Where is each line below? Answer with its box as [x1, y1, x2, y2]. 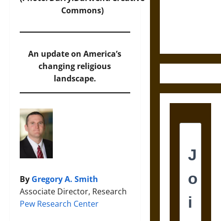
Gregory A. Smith [32, 173, 98, 184]
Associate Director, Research [20, 185, 127, 197]
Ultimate [169, 19, 197, 31]
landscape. [53, 73, 96, 84]
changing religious [38, 61, 111, 72]
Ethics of [169, 7, 197, 19]
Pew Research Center [20, 198, 99, 209]
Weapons [169, 32, 198, 43]
